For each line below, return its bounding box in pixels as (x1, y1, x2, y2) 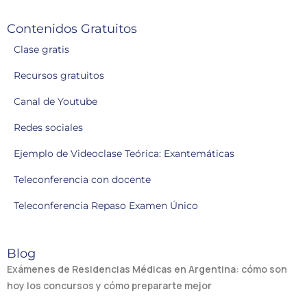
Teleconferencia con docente (14, 173, 151, 186)
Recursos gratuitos (14, 69, 104, 82)
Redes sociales (14, 121, 83, 134)
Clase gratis (14, 43, 69, 56)
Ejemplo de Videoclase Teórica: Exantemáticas (14, 147, 234, 160)
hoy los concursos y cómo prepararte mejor (7, 279, 212, 293)
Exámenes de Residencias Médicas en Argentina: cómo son (7, 262, 287, 276)
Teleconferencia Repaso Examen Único (14, 199, 198, 212)
